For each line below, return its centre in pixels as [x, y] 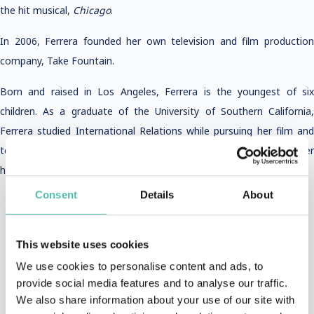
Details [157, 194]
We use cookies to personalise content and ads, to [140, 266]
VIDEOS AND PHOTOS [65, 291]
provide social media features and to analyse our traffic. [152, 283]
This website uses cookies [83, 244]
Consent [56, 194]
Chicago [92, 10]
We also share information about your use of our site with [156, 300]
